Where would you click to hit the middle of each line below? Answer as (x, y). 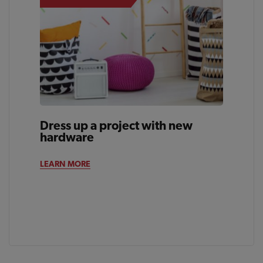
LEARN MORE (65, 163)
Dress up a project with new (117, 125)
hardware (67, 137)
